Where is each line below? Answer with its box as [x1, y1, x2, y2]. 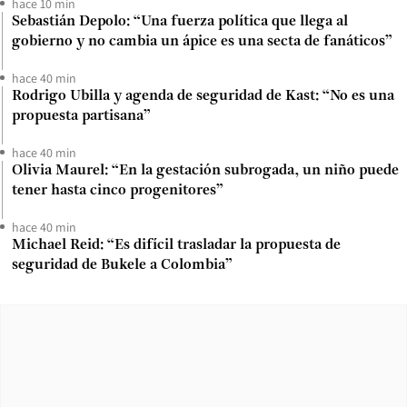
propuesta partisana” [12, 108, 151, 124]
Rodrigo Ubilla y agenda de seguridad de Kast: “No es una [12, 88, 394, 104]
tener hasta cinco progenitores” [12, 183, 223, 198]
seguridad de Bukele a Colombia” [12, 257, 233, 273]
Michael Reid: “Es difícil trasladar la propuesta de [12, 237, 341, 253]
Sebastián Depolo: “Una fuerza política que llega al [12, 14, 348, 29]
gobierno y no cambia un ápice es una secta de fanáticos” [12, 34, 392, 49]
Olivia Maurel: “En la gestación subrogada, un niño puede [12, 163, 399, 178]
